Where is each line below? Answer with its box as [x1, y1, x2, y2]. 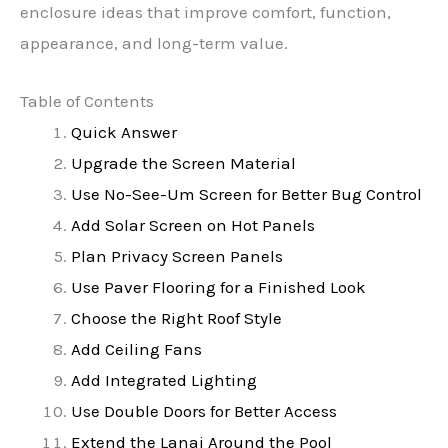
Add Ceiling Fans [71, 338, 202, 359]
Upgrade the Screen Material [71, 152, 296, 173]
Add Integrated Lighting [71, 369, 257, 390]
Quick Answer [71, 121, 177, 142]
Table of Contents [20, 90, 154, 111]
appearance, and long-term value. [20, 32, 288, 53]
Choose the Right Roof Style [71, 307, 282, 328]
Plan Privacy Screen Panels [71, 245, 283, 266]
